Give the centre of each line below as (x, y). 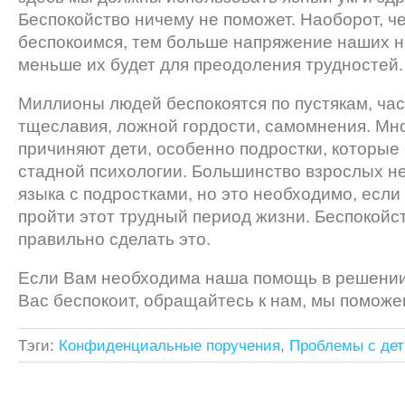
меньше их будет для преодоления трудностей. (211, 65)
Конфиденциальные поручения (170, 345)
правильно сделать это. (114, 240)
